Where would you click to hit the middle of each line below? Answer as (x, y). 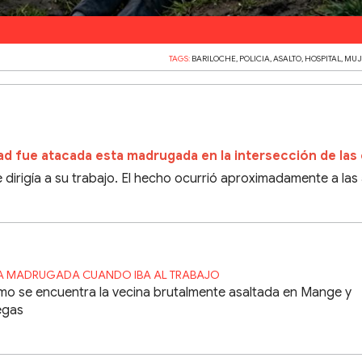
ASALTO (288, 58)
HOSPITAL (323, 58)
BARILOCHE (214, 58)
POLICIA (255, 58)
